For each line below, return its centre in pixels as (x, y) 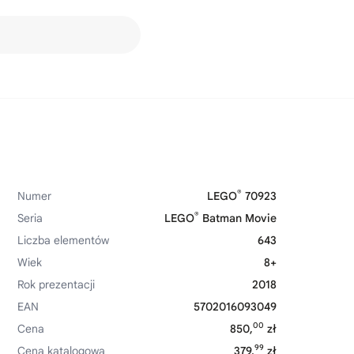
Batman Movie (238, 218)
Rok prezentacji (56, 284)
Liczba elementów (63, 240)
